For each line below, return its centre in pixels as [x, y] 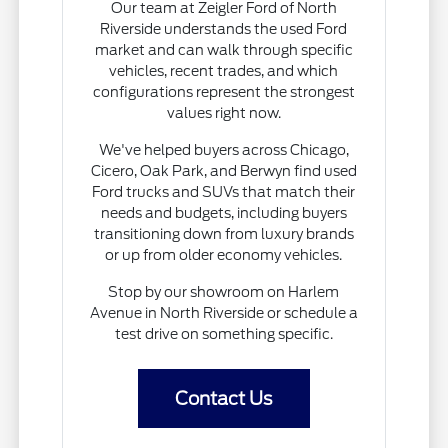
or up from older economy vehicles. [224, 254]
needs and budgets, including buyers [223, 212]
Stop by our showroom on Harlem [224, 291]
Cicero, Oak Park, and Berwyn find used [223, 170]
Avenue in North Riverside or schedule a [223, 312]
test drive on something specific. [223, 333]
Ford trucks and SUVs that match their [224, 191]
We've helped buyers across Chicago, [223, 149]
